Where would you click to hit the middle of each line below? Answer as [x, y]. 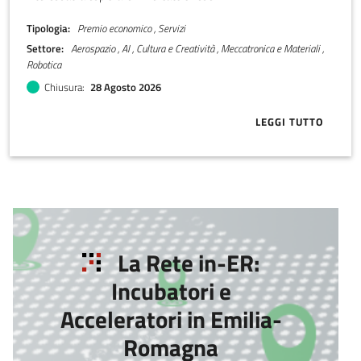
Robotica [44, 64]
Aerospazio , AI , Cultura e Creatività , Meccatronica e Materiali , [197, 48]
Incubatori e [171, 291]
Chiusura [64, 87]
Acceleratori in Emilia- [171, 320]
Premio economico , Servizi [131, 28]
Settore [44, 48]
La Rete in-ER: [188, 263]
